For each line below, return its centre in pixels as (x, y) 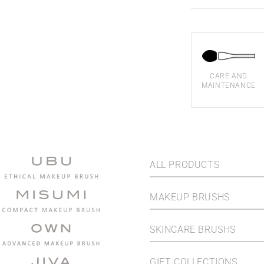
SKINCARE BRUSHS (192, 230)
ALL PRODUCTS (184, 165)
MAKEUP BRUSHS (189, 197)
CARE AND (229, 76)
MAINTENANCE (229, 85)
